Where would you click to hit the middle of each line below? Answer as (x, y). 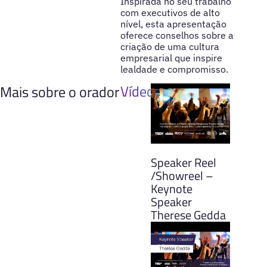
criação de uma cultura (170, 46)
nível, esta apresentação (173, 24)
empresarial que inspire (171, 58)
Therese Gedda (188, 215)
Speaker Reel (183, 162)
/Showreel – (182, 175)
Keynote (171, 188)
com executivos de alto (170, 12)
